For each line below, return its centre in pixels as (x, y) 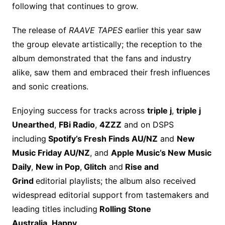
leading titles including (54, 209)
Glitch (94, 167)
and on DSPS (147, 125)
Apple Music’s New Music (161, 153)
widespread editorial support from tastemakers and (110, 195)
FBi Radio (77, 125)
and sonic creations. (50, 87)
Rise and (141, 167)
